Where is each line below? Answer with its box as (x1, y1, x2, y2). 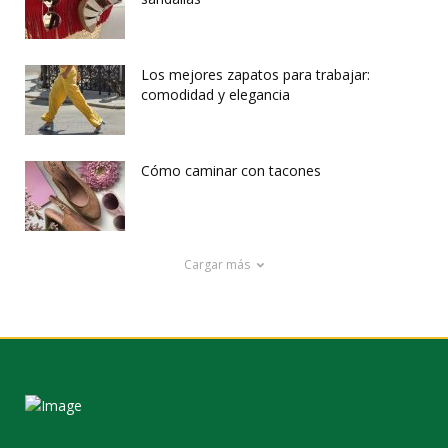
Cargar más (184, 256, 250, 273)
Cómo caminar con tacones (141, 161, 321, 180)
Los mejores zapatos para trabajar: (141, 65, 370, 84)
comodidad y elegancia (141, 85, 290, 104)
